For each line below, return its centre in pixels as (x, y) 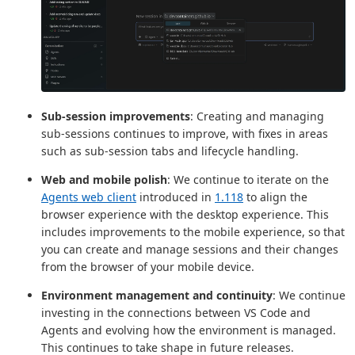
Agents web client (89, 197)
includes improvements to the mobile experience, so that (193, 232)
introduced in (176, 197)
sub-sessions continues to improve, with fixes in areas (185, 134)
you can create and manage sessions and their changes (190, 250)
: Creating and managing (257, 116)
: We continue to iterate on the (248, 180)
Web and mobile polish (104, 180)
